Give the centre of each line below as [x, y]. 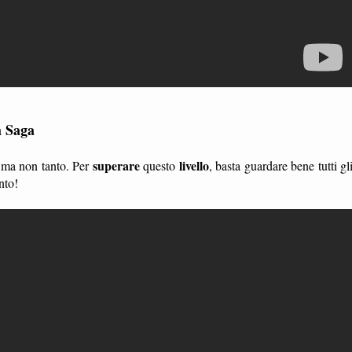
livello [194, 165]
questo [159, 165]
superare [116, 165]
